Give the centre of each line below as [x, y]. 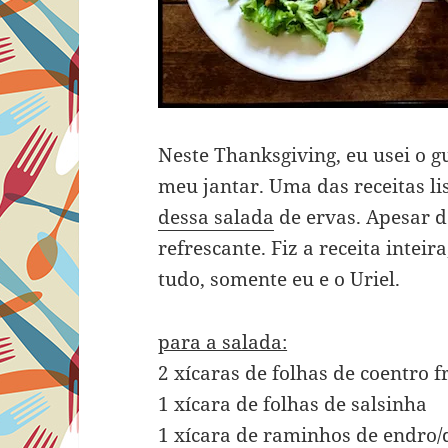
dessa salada [216, 217]
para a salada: [223, 342]
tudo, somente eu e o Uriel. [279, 279]
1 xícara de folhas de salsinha [293, 404]
